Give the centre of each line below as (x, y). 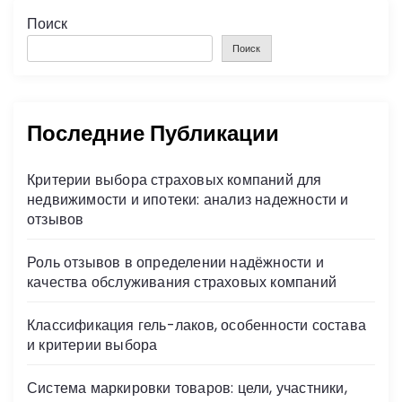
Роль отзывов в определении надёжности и (175, 262)
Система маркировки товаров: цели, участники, (187, 388)
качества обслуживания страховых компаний (182, 282)
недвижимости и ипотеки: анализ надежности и (188, 199)
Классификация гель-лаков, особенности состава (197, 325)
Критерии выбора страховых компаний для (175, 179)
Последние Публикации (153, 133)
